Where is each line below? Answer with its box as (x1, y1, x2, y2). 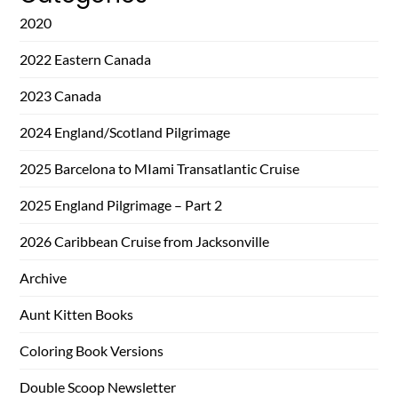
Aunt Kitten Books (20, 306, 134, 322)
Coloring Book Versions (20, 342, 164, 359)
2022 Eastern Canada (20, 51, 152, 68)
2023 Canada (20, 87, 102, 104)
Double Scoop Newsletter (20, 378, 177, 395)
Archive (20, 269, 68, 286)
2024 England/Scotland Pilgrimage (20, 123, 231, 140)
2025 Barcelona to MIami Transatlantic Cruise (20, 160, 300, 177)
